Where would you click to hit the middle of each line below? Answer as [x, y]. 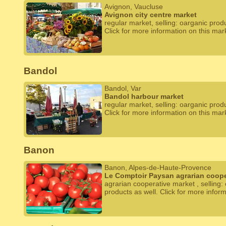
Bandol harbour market [144, 96]
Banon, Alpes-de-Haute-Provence [158, 167]
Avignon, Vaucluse [134, 7]
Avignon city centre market [151, 15]
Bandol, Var [123, 88]
